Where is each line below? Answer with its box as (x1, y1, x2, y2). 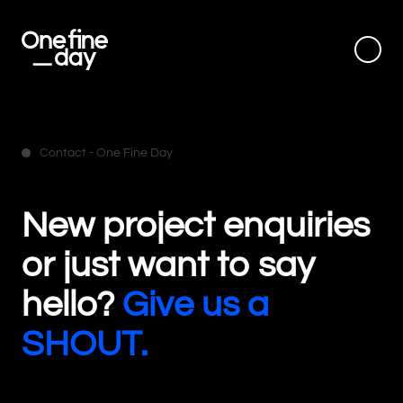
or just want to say (22, 246, 315, 283)
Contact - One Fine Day (40, 147, 173, 159)
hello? (22, 286, 122, 323)
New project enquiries (22, 207, 370, 244)
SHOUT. (22, 326, 148, 363)
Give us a (122, 286, 269, 323)
